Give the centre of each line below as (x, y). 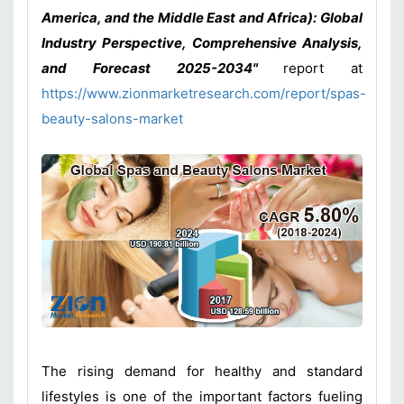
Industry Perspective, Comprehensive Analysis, (202, 43)
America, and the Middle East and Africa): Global (202, 18)
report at (323, 68)
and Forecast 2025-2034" (163, 68)
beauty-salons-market (112, 119)
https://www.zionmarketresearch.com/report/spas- (204, 93)
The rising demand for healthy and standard (202, 371)
